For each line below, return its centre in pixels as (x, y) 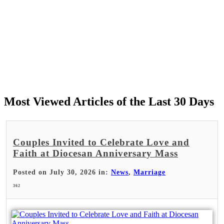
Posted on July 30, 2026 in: (62, 172)
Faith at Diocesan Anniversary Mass (95, 153)
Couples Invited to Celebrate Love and (101, 142)
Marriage (149, 172)
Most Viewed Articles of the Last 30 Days (109, 102)
